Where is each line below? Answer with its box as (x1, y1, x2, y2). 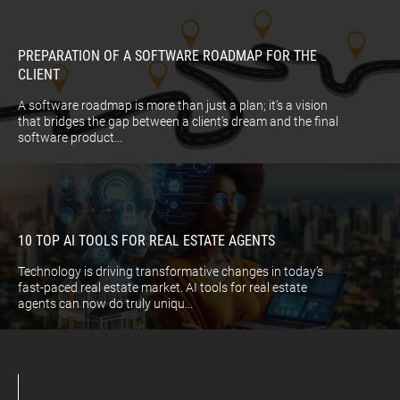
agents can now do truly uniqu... (18, 296, 193, 312)
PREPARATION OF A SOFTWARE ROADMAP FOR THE (18, 47, 317, 65)
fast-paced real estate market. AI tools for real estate (18, 280, 307, 296)
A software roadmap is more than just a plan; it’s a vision (18, 98, 328, 113)
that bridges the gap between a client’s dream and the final (18, 114, 338, 129)
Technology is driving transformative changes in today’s (18, 264, 323, 279)
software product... (18, 130, 122, 146)
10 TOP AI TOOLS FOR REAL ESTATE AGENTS (18, 232, 275, 250)
